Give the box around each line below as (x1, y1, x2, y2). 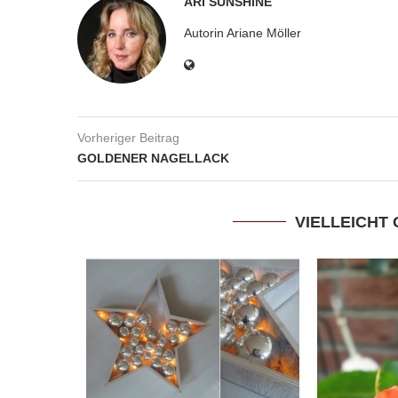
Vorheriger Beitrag (77, 130, 179, 145)
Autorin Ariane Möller (184, 25, 301, 40)
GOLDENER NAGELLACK (77, 150, 229, 165)
